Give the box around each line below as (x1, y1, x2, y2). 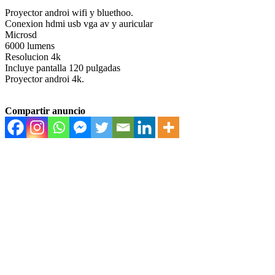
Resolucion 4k (5, 52, 61, 63)
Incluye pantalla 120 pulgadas (5, 63, 120, 74)
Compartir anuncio (5, 106, 85, 117)
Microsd (5, 29, 37, 41)
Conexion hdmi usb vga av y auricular (5, 18, 153, 29)
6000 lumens (5, 41, 55, 52)
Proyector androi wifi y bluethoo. (5, 7, 133, 18)
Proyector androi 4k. (5, 74, 84, 85)
